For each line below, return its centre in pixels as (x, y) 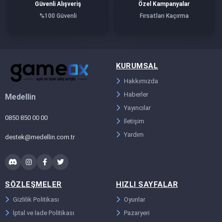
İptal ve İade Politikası (44, 213)
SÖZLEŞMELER (33, 185)
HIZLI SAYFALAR (147, 185)
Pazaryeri (137, 213)
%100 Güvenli (58, 16)
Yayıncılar (137, 108)
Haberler (136, 94)
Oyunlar (135, 200)
